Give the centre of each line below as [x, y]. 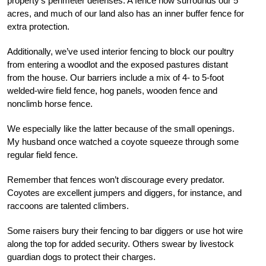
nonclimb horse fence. [50, 104]
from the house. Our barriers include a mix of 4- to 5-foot [115, 78]
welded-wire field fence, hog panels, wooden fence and [112, 91]
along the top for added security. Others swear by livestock [121, 244]
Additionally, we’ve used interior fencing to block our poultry [121, 52]
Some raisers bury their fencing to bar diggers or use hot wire [125, 231]
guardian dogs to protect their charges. [81, 257]
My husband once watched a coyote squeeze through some [123, 142]
